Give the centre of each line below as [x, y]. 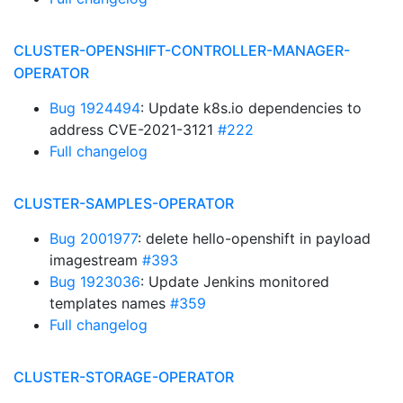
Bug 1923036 [95, 282]
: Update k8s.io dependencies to [251, 108]
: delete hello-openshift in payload [254, 238]
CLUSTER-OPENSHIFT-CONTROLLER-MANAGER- [182, 50]
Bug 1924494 [95, 108]
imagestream [96, 260]
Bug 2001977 [94, 238]
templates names [110, 303]
